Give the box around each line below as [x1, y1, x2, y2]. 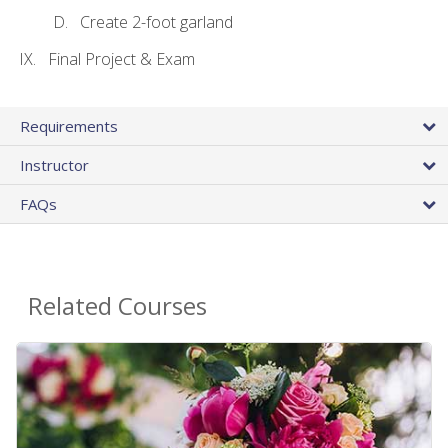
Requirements [20, 116, 118, 137]
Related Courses [28, 289, 207, 323]
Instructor [20, 155, 89, 176]
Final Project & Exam [48, 47, 195, 70]
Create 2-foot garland [80, 11, 233, 34]
